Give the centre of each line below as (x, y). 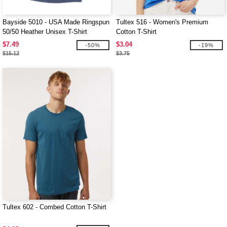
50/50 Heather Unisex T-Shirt (45, 32)
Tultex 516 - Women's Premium (162, 22)
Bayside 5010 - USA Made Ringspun (56, 22)
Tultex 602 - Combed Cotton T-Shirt (54, 207)
